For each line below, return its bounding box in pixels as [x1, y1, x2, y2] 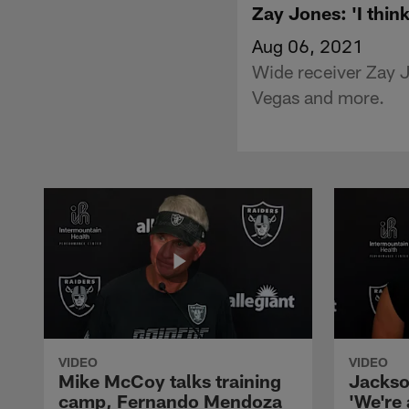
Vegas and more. [252, 85, 384, 108]
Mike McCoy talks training [58, 369, 281, 392]
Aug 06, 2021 [252, 34, 363, 57]
